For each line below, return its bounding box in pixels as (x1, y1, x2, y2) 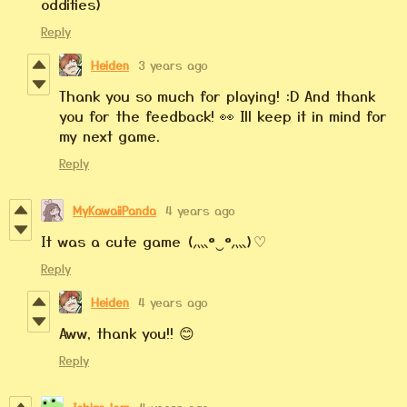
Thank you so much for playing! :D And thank (59, 84, 375, 106)
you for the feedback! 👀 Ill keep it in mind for (59, 104, 387, 126)
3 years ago (138, 55, 208, 74)
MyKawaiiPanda (73, 201, 156, 219)
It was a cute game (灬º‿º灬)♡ (41, 229, 266, 252)
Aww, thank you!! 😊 (59, 321, 200, 343)
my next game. (59, 124, 160, 146)
